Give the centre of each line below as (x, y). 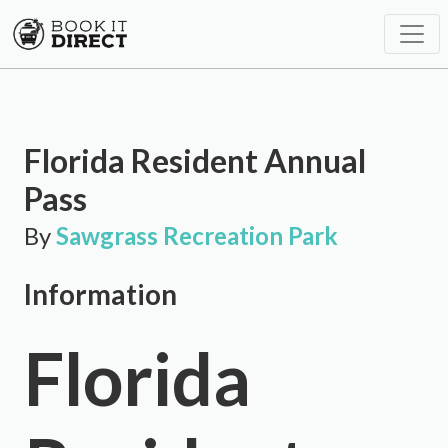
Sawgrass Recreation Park (197, 235)
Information (100, 294)
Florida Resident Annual (195, 160)
